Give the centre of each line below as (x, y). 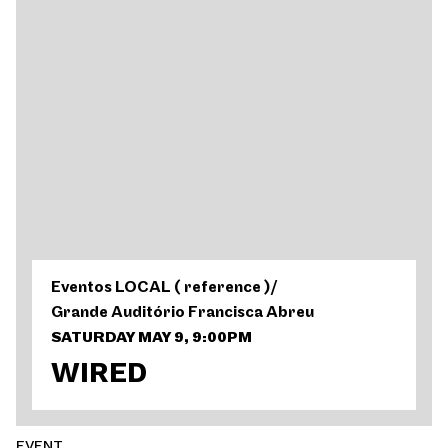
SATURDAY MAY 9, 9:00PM (152, 338)
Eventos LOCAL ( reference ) (161, 287)
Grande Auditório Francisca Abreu (183, 313)
